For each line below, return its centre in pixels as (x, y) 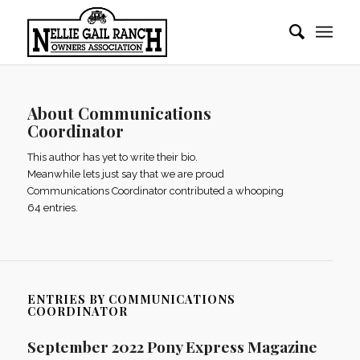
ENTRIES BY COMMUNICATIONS (131, 300)
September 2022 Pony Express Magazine (172, 347)
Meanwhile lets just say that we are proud (125, 174)
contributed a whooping (225, 191)
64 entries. (52, 208)
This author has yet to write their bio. (112, 157)
